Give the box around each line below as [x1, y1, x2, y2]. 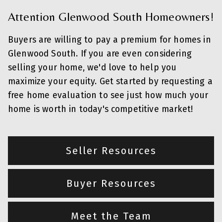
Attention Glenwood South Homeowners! [8, 9, 214, 23]
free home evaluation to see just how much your [8, 90, 209, 101]
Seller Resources [65, 144, 157, 157]
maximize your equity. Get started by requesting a [8, 76, 213, 87]
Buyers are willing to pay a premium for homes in [8, 34, 211, 45]
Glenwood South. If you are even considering [8, 48, 192, 59]
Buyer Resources [66, 177, 156, 189]
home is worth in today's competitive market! [8, 104, 193, 114]
